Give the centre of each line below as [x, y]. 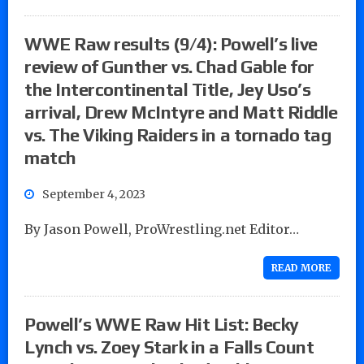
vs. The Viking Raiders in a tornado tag [178, 134]
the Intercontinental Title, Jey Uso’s [168, 89]
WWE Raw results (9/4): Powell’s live [171, 43]
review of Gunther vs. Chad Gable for [169, 66]
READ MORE [301, 267]
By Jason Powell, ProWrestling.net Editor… [162, 229]
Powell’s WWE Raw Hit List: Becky [162, 324]
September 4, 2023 [94, 194]
